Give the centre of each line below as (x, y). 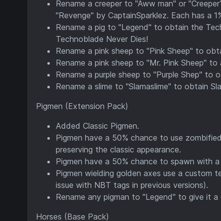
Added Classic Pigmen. (97, 126)
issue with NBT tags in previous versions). (132, 185)
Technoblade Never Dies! (102, 39)
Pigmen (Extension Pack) (82, 106)
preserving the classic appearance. (118, 149)
